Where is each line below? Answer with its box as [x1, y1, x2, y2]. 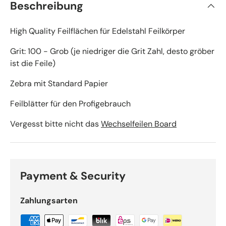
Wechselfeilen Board [101, 119, 177, 130]
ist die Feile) [10, 58, 55, 69]
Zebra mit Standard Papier [10, 78, 108, 89]
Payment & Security [20, 169, 126, 184]
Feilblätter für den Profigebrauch [10, 98, 131, 109]
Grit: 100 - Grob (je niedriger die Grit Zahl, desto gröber [10, 46, 214, 57]
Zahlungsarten [20, 195, 78, 206]
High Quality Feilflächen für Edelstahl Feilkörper [10, 26, 185, 37]
